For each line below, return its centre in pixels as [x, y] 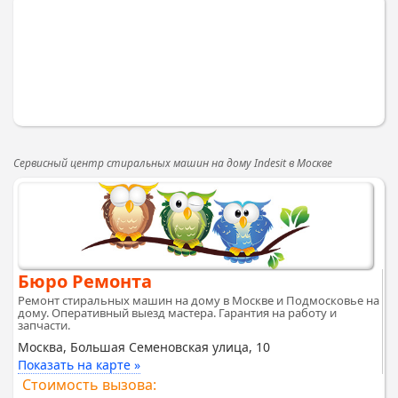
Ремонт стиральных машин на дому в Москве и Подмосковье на [199, 300]
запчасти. [44, 325]
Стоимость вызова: [89, 384]
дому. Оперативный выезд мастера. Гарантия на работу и [177, 312]
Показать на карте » [79, 364]
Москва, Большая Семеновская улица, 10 [144, 346]
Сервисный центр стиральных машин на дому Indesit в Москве [173, 163]
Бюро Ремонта [85, 281]
